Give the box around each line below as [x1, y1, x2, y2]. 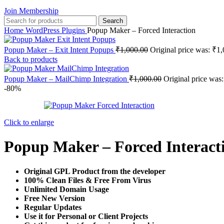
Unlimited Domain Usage [24, 184, 109, 193]
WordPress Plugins [25, 26, 87, 34]
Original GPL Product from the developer [24, 166, 165, 175]
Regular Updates [24, 202, 81, 211]
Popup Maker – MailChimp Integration [4, 74, 129, 83]
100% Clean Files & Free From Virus [24, 175, 151, 184]
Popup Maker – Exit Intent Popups [4, 45, 115, 54]
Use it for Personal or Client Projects [24, 211, 148, 220]
